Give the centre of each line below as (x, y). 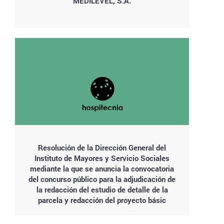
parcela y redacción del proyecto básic (102, 200)
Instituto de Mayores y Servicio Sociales (102, 158)
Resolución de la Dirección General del (102, 147)
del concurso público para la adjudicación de (102, 179)
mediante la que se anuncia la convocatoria (102, 168)
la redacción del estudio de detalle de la (102, 189)
